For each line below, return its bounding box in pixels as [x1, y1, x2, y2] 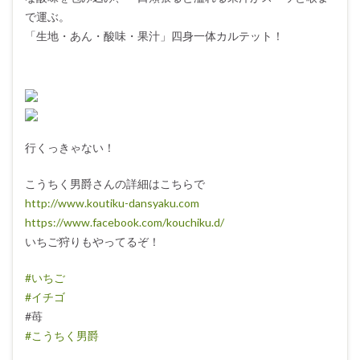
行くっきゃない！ [25, 141, 115, 155]
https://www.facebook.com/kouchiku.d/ [25, 215, 224, 230]
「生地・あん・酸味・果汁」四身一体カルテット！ [25, 29, 284, 43]
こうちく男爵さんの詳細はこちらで [25, 177, 205, 191]
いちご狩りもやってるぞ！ [25, 235, 160, 249]
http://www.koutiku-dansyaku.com [25, 196, 199, 211]
